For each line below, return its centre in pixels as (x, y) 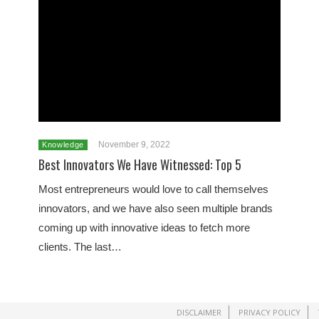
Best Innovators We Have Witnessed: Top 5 (140, 164)
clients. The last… (80, 247)
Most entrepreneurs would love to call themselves (153, 189)
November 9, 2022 (134, 145)
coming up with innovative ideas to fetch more (144, 228)
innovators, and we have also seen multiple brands (156, 208)
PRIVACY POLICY (270, 312)
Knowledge (63, 145)
